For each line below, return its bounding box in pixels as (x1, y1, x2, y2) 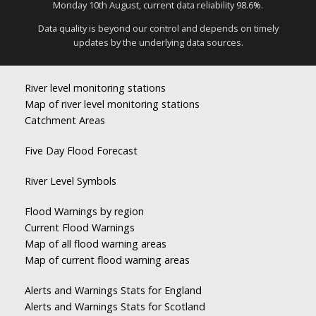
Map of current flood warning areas (25, 253, 190, 267)
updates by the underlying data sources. (73, 36, 243, 49)
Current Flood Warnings (25, 221, 135, 234)
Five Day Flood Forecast (25, 144, 138, 157)
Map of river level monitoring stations (25, 97, 200, 111)
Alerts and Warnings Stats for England (25, 284, 202, 297)
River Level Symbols (25, 174, 116, 188)
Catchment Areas (25, 114, 105, 127)
